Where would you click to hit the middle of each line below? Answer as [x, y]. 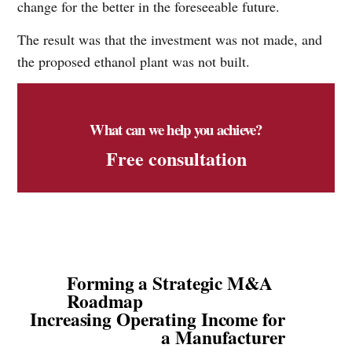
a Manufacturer [223, 337]
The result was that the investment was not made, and [170, 40]
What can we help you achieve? [176, 130]
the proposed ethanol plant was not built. [134, 62]
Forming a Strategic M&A [170, 282]
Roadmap [105, 301]
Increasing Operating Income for [158, 319]
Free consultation [176, 158]
